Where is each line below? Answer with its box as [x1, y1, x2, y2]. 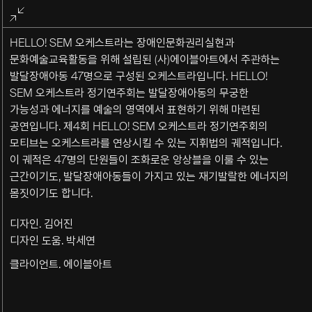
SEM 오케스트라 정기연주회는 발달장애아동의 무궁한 [10, 86, 249, 100]
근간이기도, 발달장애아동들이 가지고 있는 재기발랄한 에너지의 [10, 169, 290, 184]
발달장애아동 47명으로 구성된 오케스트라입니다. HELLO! [10, 69, 268, 84]
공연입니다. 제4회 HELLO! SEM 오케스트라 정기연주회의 [10, 119, 269, 134]
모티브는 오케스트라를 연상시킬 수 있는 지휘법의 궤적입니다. [10, 136, 283, 150]
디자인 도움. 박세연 [10, 233, 96, 248]
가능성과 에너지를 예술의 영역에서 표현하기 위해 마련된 [10, 102, 261, 117]
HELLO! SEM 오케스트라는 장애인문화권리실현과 [10, 36, 235, 50]
